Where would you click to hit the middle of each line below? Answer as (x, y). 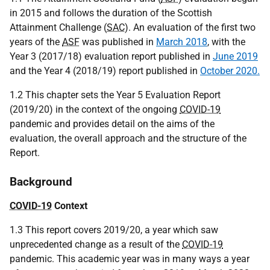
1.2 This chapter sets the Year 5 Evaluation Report (115, 95)
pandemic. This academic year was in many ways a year (130, 259)
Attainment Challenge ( (58, 27)
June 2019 (235, 56)
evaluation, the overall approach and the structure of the (128, 138)
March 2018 (182, 42)
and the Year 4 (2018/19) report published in (105, 71)
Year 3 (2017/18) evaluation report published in (111, 56)
